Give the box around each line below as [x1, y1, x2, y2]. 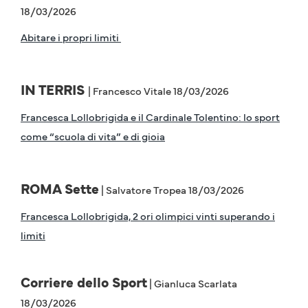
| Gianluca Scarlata [147, 276, 237, 291]
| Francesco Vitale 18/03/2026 [88, 83, 229, 98]
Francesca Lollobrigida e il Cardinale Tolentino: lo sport [21, 109, 280, 124]
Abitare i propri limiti [21, 30, 121, 45]
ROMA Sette [21, 179, 99, 199]
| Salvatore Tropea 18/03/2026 [99, 182, 244, 197]
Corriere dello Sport [21, 272, 147, 292]
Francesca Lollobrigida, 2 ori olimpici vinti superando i [21, 208, 275, 223]
